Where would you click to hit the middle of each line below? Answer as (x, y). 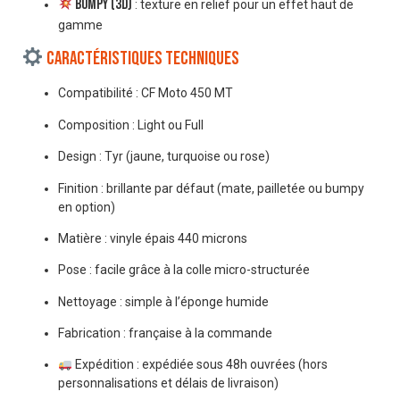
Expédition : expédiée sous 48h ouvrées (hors (200, 365)
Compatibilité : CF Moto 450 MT (146, 93)
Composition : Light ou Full (131, 125)
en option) (87, 207)
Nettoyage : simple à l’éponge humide (163, 301)
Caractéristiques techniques (142, 59)
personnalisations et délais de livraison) (168, 383)
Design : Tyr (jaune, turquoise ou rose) (164, 157)
